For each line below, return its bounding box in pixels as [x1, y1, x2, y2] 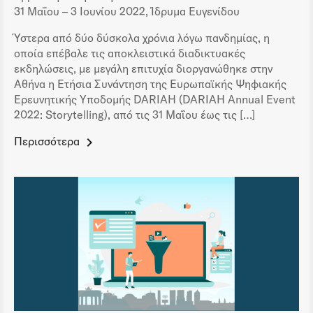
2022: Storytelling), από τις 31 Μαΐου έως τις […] [14, 107, 255, 122]
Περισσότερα [14, 133, 80, 148]
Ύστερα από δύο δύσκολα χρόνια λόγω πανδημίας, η [14, 30, 270, 45]
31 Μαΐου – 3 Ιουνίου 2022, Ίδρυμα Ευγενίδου [14, 3, 240, 18]
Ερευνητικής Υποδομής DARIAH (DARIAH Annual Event [14, 92, 296, 106]
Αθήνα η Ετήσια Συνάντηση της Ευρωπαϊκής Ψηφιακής [14, 76, 286, 91]
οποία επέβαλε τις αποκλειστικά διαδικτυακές [14, 45, 245, 60]
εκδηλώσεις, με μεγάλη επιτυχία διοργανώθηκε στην [14, 61, 272, 75]
